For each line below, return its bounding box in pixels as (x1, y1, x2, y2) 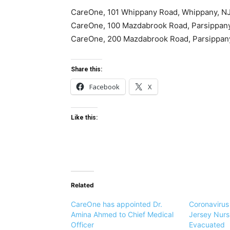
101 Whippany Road (107, 7, 178, 17)
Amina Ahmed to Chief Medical (71, 210, 174, 219)
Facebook (89, 82, 120, 92)
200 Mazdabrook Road (107, 34, 188, 44)
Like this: (71, 114, 98, 122)
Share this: (71, 66, 102, 73)
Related (71, 181, 94, 189)
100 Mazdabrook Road (107, 21, 187, 31)
